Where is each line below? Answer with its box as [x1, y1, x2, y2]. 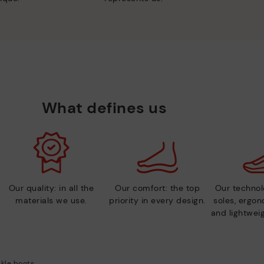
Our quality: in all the [8, 182, 94, 193]
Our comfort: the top [115, 182, 200, 193]
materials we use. [15, 194, 87, 206]
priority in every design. [109, 194, 206, 206]
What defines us [41, 97, 167, 118]
